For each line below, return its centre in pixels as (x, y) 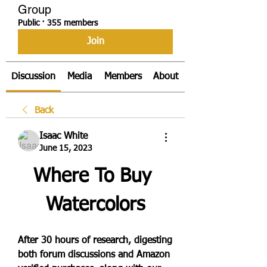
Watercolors (95, 205)
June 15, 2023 (66, 148)
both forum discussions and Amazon (94, 255)
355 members (72, 23)
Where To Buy (92, 176)
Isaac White (63, 136)
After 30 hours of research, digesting (95, 241)
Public (29, 23)
